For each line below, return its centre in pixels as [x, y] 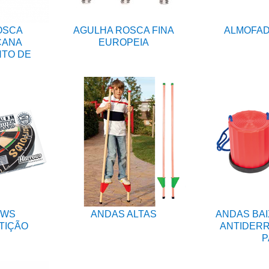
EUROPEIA [124, 42]
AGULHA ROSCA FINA [124, 30]
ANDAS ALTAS [124, 214]
